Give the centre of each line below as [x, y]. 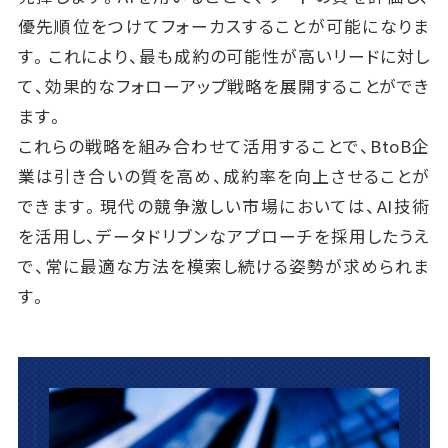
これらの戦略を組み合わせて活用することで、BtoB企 [224, 145]
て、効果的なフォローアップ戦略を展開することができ [224, 85]
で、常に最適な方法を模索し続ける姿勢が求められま [224, 265]
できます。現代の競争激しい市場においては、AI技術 [224, 205]
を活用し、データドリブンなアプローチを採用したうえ [224, 235]
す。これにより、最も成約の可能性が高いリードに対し [224, 55]
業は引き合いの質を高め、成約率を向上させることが [224, 175]
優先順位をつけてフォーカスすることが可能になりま [224, 25]
